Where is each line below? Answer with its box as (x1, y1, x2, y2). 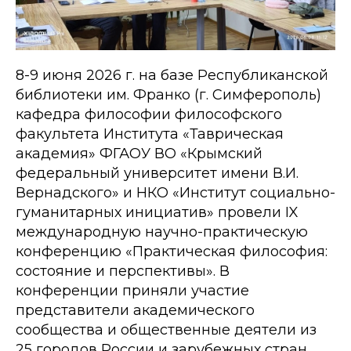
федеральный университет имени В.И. (16, 164, 299, 182)
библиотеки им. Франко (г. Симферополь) (16, 85, 321, 103)
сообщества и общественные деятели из (16, 320, 317, 338)
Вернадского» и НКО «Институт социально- (16, 183, 335, 201)
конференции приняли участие (16, 281, 249, 299)
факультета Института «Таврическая (16, 125, 284, 143)
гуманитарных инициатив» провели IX (16, 203, 299, 221)
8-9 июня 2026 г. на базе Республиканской (16, 66, 328, 84)
